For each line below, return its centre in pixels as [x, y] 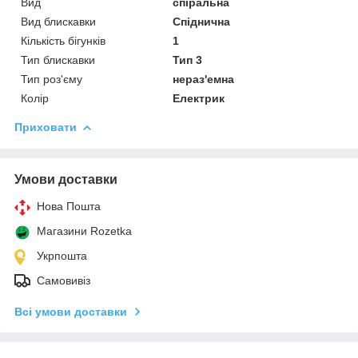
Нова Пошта [69, 206]
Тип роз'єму [52, 79]
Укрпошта [62, 255]
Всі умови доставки [71, 311]
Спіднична [202, 21]
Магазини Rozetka [84, 231]
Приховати [46, 127]
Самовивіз [64, 280]
